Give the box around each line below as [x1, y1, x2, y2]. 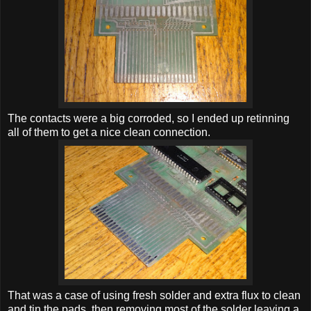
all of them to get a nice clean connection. [8, 126, 210, 138]
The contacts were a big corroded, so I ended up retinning [8, 112, 289, 124]
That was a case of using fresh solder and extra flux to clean [8, 289, 301, 301]
